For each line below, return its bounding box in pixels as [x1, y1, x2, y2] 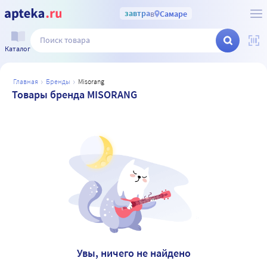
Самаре [160, 8, 187, 19]
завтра [125, 8, 150, 18]
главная [16, 77, 38, 86]
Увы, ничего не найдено [76, 246, 191, 260]
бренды [50, 77, 70, 86]
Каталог [5, 44, 30, 53]
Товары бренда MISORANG [12, 88, 137, 101]
